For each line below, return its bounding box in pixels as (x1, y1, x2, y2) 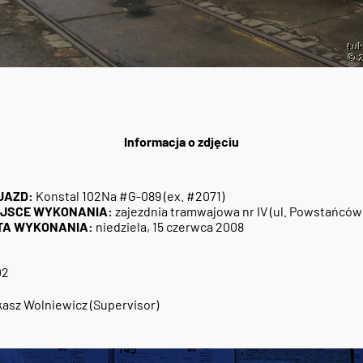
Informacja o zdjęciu (124, 134, 239, 150)
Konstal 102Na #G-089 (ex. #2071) (35, 188, 224, 204)
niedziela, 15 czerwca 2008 (92, 219, 244, 235)
